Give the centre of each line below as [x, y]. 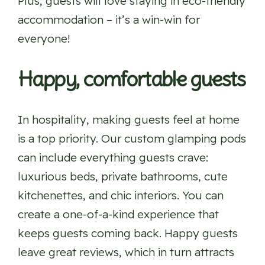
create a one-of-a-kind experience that [118, 214]
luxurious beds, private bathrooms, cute [123, 177]
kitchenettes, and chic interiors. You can [121, 195]
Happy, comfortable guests [131, 79]
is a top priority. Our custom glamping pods [132, 139]
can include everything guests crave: [113, 158]
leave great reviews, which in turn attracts [126, 252]
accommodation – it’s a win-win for [109, 20]
